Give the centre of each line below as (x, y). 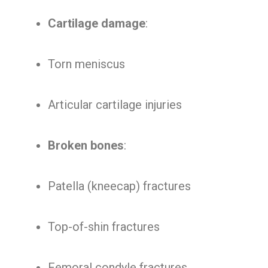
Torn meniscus (86, 64)
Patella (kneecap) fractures (119, 186)
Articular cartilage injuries (115, 105)
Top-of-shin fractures (104, 227)
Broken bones (86, 145)
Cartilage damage (97, 23)
